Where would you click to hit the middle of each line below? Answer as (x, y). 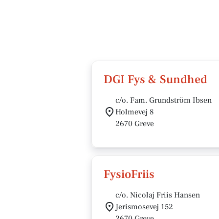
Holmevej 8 (135, 112)
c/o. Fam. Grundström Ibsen (164, 100)
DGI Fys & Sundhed (155, 79)
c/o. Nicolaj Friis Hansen (158, 195)
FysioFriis (129, 174)
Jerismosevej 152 (144, 207)
